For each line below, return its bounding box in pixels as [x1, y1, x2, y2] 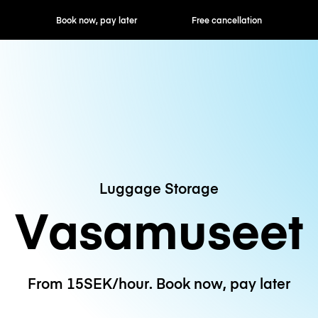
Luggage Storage [99, 177, 219, 197]
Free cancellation [124, 14, 194, 26]
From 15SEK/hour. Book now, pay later [28, 273, 290, 293]
